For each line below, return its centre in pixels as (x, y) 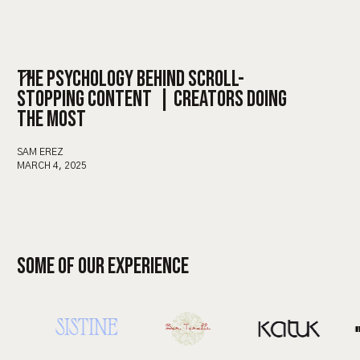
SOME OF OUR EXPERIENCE (103, 266)
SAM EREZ (40, 151)
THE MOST (51, 119)
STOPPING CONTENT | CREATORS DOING (152, 99)
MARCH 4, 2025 (52, 165)
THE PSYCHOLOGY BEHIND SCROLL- (131, 79)
